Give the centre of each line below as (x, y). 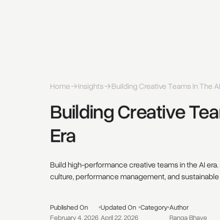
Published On (69, 207)
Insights (91, 86)
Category (154, 207)
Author (179, 207)
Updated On (118, 207)
